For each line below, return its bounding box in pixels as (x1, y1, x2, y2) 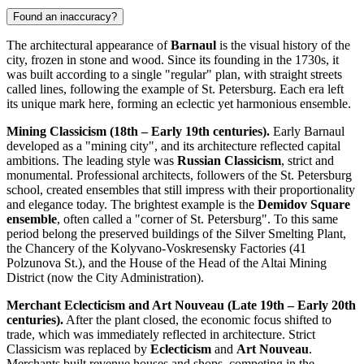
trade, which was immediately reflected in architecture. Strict (6, 327, 315, 341)
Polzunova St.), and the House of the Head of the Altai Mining (6, 255, 327, 270)
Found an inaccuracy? (13, 10, 117, 23)
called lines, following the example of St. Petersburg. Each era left (6, 81, 344, 96)
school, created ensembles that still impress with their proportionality (6, 182, 355, 197)
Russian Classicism (177, 153, 281, 167)
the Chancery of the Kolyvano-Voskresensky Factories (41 (6, 240, 306, 255)
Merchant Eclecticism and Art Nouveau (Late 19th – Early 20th (6, 297, 356, 312)
